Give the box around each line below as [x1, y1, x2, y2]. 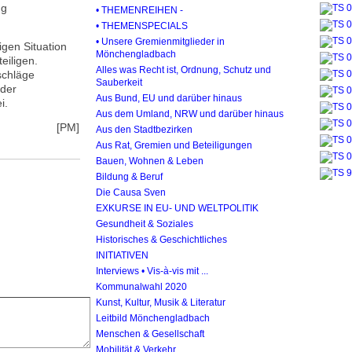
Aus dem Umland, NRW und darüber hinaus [96, 108, 284, 119]
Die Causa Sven [96, 187, 166, 197]
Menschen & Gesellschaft [96, 328, 204, 339]
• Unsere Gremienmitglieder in [96, 36, 225, 46]
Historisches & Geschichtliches [96, 234, 227, 244]
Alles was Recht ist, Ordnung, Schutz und [96, 64, 271, 75]
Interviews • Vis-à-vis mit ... [96, 266, 208, 276]
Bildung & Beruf [96, 171, 163, 181]
